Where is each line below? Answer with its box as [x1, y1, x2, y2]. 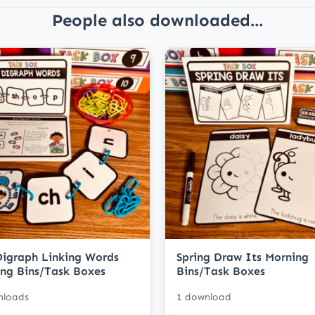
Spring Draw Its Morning [176, 250, 309, 264]
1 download [176, 291, 231, 304]
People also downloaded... [52, 9, 263, 30]
